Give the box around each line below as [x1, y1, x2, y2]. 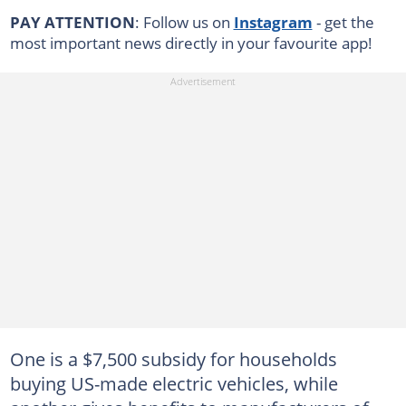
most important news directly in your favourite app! [9, 32, 372, 53]
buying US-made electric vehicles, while [9, 370, 338, 396]
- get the [312, 11, 374, 33]
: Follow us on [134, 11, 234, 33]
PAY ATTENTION [9, 11, 135, 33]
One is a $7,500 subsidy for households [9, 345, 337, 372]
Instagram [233, 11, 313, 33]
